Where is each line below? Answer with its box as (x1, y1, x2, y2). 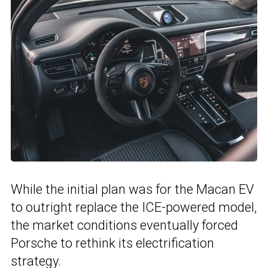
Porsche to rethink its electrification (11, 236, 214, 251)
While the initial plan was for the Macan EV (11, 182, 254, 197)
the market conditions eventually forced (11, 218, 238, 233)
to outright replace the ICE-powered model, (11, 200, 257, 215)
